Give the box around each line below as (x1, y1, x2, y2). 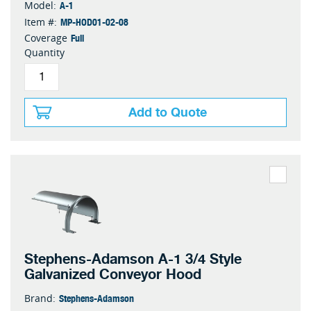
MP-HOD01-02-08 (60, 14, 128, 29)
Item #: (24, 15, 57, 28)
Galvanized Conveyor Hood (24, 263, 201, 286)
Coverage (24, 31, 67, 44)
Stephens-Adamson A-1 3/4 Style (24, 248, 242, 271)
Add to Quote (128, 102, 207, 123)
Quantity (24, 46, 65, 59)
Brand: (24, 292, 56, 305)
